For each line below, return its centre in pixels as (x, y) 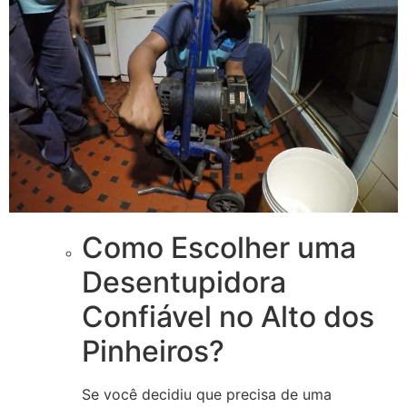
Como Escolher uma (219, 248)
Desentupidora (184, 283)
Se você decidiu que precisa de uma (207, 395)
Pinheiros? (153, 352)
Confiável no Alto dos (228, 317)
